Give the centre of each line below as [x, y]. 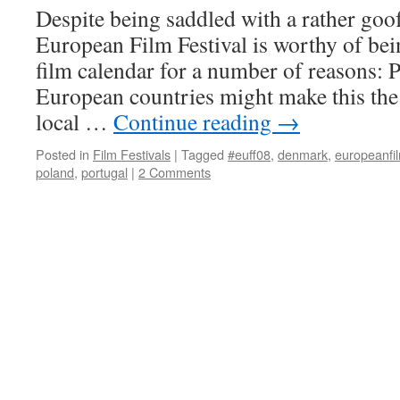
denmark [303, 154]
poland [55, 172]
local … [75, 121]
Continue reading [195, 121]
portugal [104, 172]
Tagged [203, 154]
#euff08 [249, 154]
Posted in [62, 154]
